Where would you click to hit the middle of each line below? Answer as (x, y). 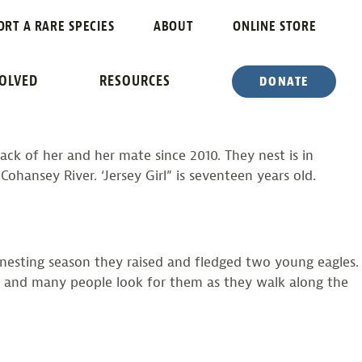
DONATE (284, 81)
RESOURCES (135, 81)
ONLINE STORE (274, 26)
